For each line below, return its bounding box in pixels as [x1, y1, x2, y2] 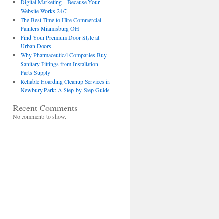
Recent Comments [13, 102, 78, 113]
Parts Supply [20, 68, 50, 76]
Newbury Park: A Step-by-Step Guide [20, 86, 109, 94]
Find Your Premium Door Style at [20, 33, 99, 41]
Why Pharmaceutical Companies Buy [20, 51, 107, 59]
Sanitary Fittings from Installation [20, 60, 98, 67]
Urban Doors [20, 42, 51, 50]
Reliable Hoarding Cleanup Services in [20, 77, 110, 85]
